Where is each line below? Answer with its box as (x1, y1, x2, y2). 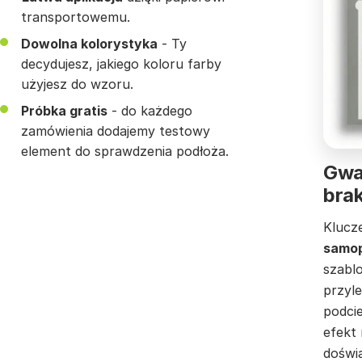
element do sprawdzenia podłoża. (21, 143, 229, 160)
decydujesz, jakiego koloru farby (21, 56, 221, 73)
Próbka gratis (21, 103, 107, 120)
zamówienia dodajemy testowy (21, 123, 210, 140)
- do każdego (107, 103, 192, 120)
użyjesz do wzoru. (21, 76, 133, 93)
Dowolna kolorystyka (21, 36, 158, 53)
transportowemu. (21, 9, 130, 26)
